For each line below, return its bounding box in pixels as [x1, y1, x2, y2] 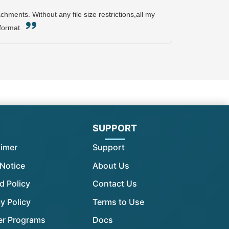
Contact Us [93, 178, 137, 189]
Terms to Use [93, 196, 144, 207]
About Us [93, 160, 129, 171]
